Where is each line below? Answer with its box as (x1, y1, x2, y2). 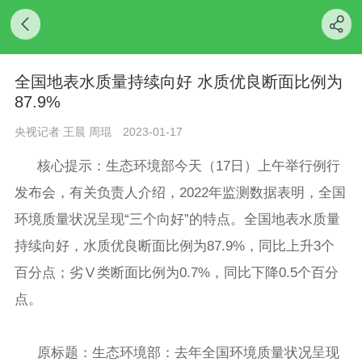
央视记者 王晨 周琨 (15, 124, 112, 138)
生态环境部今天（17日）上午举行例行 (106, 158, 341, 174)
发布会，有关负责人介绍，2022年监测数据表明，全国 (15, 184, 347, 200)
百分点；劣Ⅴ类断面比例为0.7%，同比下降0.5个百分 (15, 264, 339, 280)
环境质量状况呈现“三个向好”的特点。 (15, 211, 245, 227)
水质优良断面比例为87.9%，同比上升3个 (83, 238, 335, 254)
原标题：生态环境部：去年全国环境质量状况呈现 (37, 344, 340, 360)
